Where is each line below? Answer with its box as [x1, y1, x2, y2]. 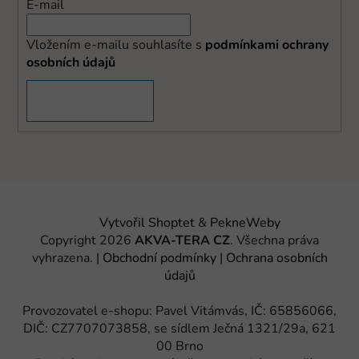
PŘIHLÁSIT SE [48, 91, 132, 110]
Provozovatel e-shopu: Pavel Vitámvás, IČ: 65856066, [22, 301, 337, 320]
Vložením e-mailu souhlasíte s [26, 35, 205, 54]
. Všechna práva [230, 231, 319, 249]
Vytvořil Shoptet [99, 213, 195, 232]
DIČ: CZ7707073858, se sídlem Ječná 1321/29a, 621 [23, 319, 336, 337]
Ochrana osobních [225, 248, 328, 267]
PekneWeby [209, 213, 280, 232]
